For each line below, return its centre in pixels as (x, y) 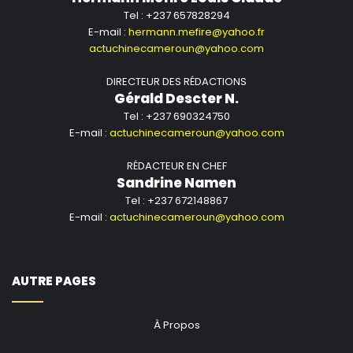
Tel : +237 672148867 (176, 201)
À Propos (176, 325)
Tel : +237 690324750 (176, 117)
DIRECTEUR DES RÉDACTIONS (176, 82)
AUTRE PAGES (54, 281)
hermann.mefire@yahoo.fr (197, 32)
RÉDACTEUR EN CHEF (176, 166)
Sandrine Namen (176, 183)
